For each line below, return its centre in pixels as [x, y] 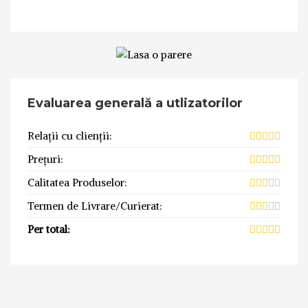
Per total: [49, 229]
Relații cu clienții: [70, 135]
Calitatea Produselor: [77, 182]
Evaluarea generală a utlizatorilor [135, 103]
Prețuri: [45, 159]
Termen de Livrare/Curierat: [95, 206]
